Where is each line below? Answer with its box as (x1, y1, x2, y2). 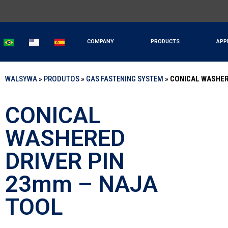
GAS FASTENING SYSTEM (86, 74, 163, 84)
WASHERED (5, 125, 125, 152)
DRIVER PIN (5, 148, 125, 175)
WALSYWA (5, 74, 37, 84)
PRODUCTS (150, 38, 180, 45)
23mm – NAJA (5, 170, 158, 198)
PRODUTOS (44, 74, 79, 84)
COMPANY (87, 38, 114, 45)
